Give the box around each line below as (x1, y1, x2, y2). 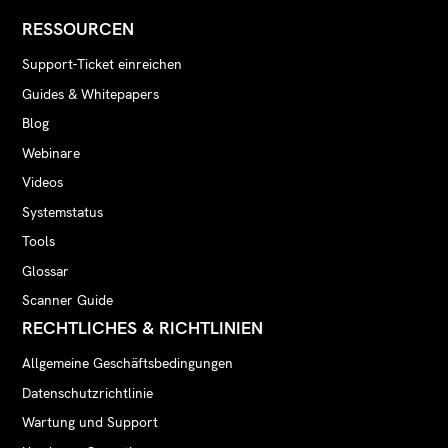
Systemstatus (22, 202, 104, 221)
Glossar (22, 261, 70, 280)
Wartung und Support (22, 413, 159, 432)
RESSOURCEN (22, 16, 135, 40)
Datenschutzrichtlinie (22, 383, 154, 402)
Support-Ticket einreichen (22, 55, 183, 74)
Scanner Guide (22, 290, 114, 309)
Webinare (22, 143, 81, 162)
